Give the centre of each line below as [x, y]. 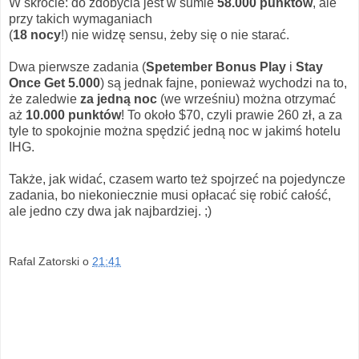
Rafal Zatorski [44, 262]
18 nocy [37, 34]
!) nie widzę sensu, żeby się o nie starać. [175, 34]
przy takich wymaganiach [81, 18]
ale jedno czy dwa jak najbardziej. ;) [110, 211]
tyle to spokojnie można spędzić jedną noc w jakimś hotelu [175, 131]
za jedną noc [119, 99]
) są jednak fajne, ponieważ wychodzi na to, [224, 83]
